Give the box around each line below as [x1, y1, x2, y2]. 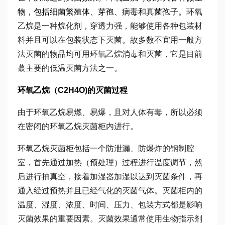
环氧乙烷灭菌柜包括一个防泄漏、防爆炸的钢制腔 [18, 144, 194, 153]
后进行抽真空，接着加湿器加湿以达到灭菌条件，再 [18, 172, 202, 181]
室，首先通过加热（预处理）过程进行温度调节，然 [18, 158, 202, 167]
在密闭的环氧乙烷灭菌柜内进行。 [18, 122, 138, 131]
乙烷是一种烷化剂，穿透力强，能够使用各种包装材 [18, 22, 202, 30]
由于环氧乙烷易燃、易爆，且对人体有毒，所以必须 [18, 108, 202, 117]
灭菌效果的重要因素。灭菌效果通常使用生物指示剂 [18, 214, 202, 223]
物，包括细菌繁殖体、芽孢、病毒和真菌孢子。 [18, 8, 186, 16]
